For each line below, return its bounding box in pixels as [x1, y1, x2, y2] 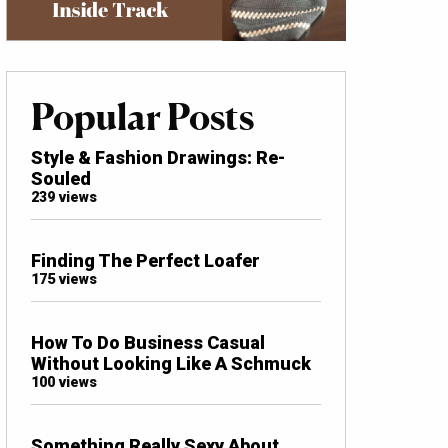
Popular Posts [31, 94, 254, 139]
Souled [31, 167, 91, 189]
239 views [31, 188, 97, 206]
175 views [31, 270, 97, 288]
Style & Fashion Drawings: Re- [31, 146, 285, 168]
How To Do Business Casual [31, 331, 265, 353]
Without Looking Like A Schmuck [31, 352, 311, 374]
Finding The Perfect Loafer [31, 249, 260, 271]
